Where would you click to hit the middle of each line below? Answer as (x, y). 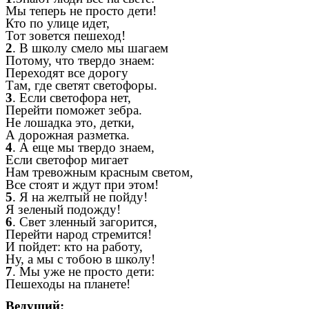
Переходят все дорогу (67, 73)
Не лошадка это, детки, (70, 123)
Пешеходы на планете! (68, 284)
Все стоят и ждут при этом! (82, 185)
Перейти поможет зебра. (74, 110)
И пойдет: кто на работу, (74, 247)
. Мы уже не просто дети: (83, 272)
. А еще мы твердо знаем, (83, 148)
